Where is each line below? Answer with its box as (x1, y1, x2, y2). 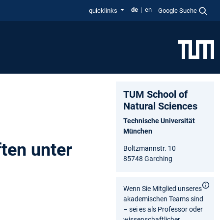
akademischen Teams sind (123, 194, 203, 203)
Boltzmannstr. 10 (123, 144, 176, 152)
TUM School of (123, 88, 188, 100)
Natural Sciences (123, 100, 197, 112)
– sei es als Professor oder (123, 205, 203, 213)
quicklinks (88, 6, 119, 14)
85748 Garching (123, 154, 172, 163)
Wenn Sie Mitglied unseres (123, 184, 202, 192)
